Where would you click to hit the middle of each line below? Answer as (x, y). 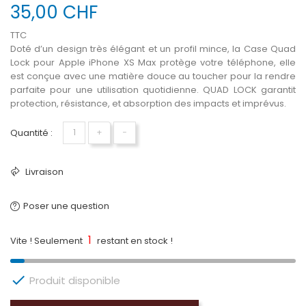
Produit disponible (73, 280)
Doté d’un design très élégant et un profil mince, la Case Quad (153, 48)
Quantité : (31, 133)
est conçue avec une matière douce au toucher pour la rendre (153, 76)
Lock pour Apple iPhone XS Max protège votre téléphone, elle (153, 62)
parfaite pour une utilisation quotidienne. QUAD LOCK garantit (153, 89)
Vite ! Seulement (47, 240)
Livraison (43, 171)
